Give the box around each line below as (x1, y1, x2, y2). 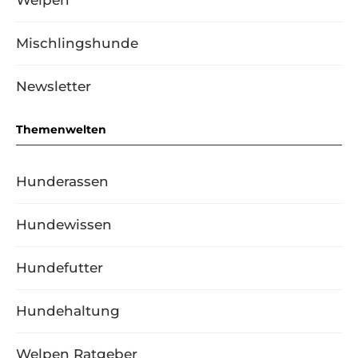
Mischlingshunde (16, 35, 138, 51)
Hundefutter (16, 260, 103, 276)
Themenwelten (16, 122, 106, 137)
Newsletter (16, 78, 91, 94)
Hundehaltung (16, 303, 120, 319)
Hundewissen (16, 217, 112, 233)
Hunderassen (16, 173, 109, 189)
